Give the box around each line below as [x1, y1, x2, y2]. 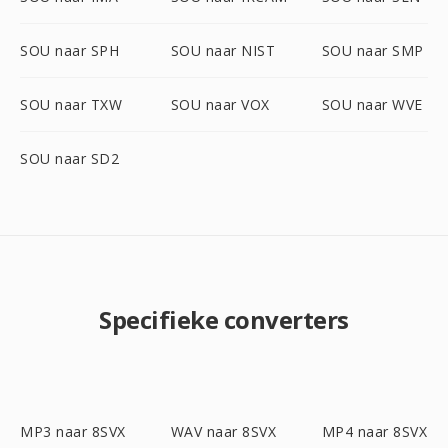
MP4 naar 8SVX [321, 422, 428, 441]
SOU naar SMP [321, 41, 424, 60]
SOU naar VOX [170, 95, 270, 114]
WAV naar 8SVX [170, 422, 277, 441]
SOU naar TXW [20, 95, 122, 114]
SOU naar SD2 [20, 149, 119, 168]
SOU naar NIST [170, 41, 276, 60]
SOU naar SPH [20, 41, 119, 60]
